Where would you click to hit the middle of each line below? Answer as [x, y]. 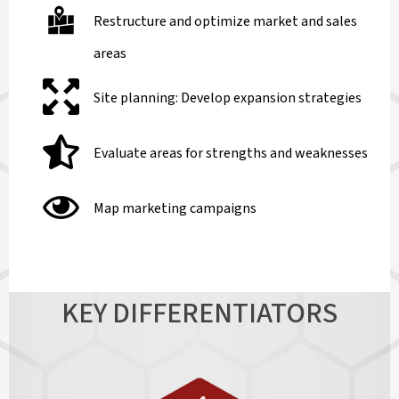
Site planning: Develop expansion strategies [227, 98]
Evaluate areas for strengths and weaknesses [230, 154]
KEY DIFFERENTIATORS [199, 314]
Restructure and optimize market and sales [225, 22]
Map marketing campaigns [175, 209]
